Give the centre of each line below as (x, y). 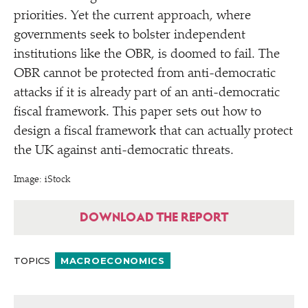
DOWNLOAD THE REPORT (154, 217)
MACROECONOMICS (113, 261)
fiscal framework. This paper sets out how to (137, 112)
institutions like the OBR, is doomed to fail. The (147, 55)
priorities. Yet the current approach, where (132, 16)
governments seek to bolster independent (130, 35)
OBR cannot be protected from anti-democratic (145, 74)
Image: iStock (42, 180)
